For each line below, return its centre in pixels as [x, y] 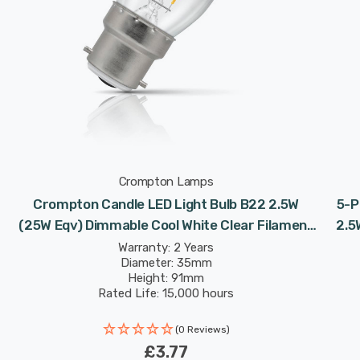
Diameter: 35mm [166, 263]
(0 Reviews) [202, 329]
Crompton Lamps [166, 182]
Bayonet [166, 246]
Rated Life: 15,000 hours [166, 293]
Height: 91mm [166, 278]
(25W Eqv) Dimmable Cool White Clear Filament [166, 225]
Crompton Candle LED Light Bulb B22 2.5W [166, 204]
